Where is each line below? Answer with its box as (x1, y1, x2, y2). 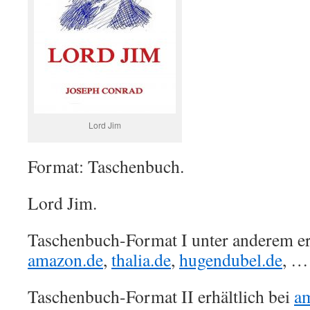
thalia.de (111, 248, 171, 271)
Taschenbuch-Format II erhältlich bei (28, 284, 294, 308)
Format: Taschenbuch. (28, 154, 184, 178)
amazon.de (28, 248, 103, 271)
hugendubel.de (179, 248, 282, 271)
